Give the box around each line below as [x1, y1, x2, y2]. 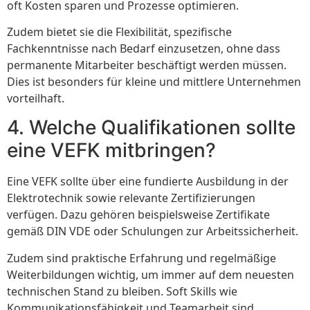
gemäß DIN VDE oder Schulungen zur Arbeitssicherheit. [7, 224, 298, 239]
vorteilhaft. [7, 90, 64, 106]
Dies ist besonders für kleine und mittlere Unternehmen [7, 73, 301, 89]
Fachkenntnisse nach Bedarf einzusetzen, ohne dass [7, 40, 280, 56]
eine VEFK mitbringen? [7, 138, 216, 163]
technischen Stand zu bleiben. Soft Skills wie [7, 283, 237, 299]
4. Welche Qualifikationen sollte [7, 116, 295, 140]
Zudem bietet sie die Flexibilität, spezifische [7, 24, 232, 39]
